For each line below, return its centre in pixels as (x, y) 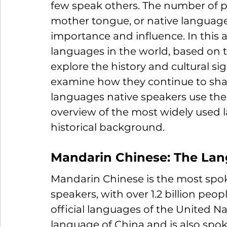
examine (73, 81)
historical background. (108, 127)
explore (70, 66)
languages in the (95, 51)
